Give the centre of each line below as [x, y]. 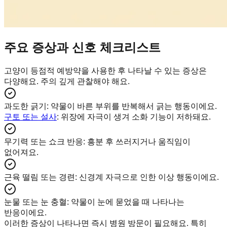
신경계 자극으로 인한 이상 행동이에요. [149, 177]
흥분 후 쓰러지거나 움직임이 [139, 142]
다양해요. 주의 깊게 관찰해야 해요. [67, 82]
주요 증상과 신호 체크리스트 [82, 48]
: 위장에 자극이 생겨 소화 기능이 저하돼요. [134, 117]
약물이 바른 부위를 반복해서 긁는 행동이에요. [134, 106]
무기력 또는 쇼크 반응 [44, 142]
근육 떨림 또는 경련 [40, 177]
